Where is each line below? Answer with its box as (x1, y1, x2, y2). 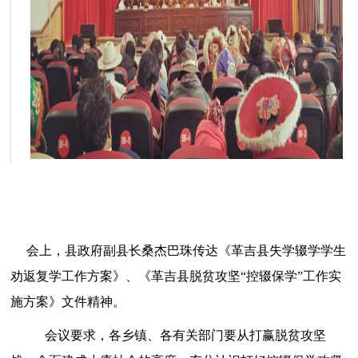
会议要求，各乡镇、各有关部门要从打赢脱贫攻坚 (45, 328, 327, 342)
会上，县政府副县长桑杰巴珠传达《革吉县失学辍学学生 (26, 244, 347, 257)
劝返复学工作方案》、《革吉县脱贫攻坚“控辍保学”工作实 (10, 269, 342, 283)
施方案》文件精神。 (10, 295, 126, 308)
